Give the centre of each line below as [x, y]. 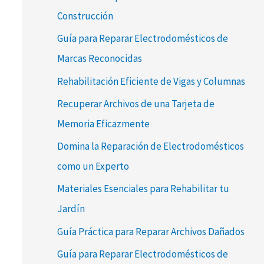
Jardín [71, 209]
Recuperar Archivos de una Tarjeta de [136, 103]
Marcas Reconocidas [99, 59]
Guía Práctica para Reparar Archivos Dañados [151, 231]
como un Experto [93, 166]
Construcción [85, 16]
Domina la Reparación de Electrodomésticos [150, 146]
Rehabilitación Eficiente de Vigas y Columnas [151, 81]
